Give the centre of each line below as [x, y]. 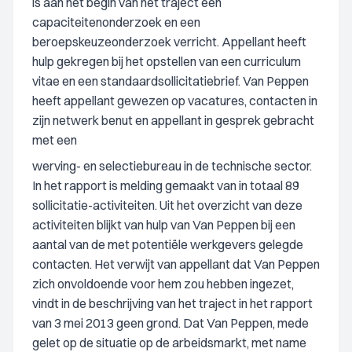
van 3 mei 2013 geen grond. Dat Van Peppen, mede [170, 323]
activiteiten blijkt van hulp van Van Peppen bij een [164, 225]
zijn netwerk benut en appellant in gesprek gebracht [173, 120]
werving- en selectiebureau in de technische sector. [172, 166]
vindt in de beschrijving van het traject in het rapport [172, 303]
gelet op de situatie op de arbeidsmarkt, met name [169, 343]
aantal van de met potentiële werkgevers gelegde [168, 244]
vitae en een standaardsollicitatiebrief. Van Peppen [170, 81]
